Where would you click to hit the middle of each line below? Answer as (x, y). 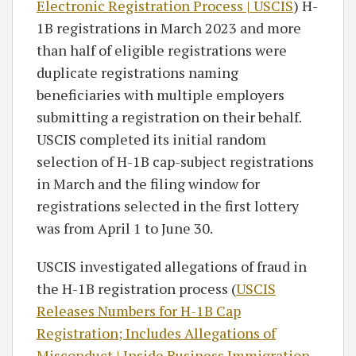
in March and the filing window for (148, 184)
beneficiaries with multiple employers (161, 95)
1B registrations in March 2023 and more (169, 28)
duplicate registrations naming (137, 72)
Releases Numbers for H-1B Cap (139, 311)
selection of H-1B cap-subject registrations (175, 161)
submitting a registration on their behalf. (169, 117)
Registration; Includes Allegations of (156, 333)
